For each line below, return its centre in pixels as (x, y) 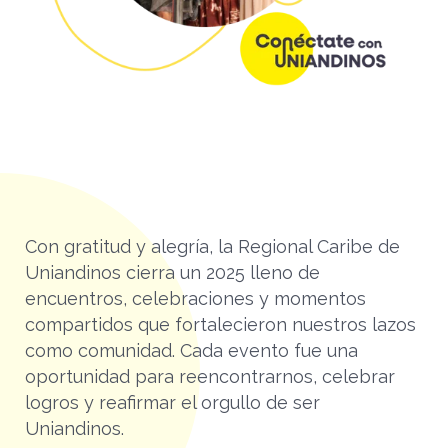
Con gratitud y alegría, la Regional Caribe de (212, 247)
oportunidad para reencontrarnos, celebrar (210, 377)
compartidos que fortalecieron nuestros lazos (220, 325)
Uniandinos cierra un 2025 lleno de (172, 273)
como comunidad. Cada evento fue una (191, 351)
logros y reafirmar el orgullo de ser (172, 403)
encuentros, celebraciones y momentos (195, 299)
